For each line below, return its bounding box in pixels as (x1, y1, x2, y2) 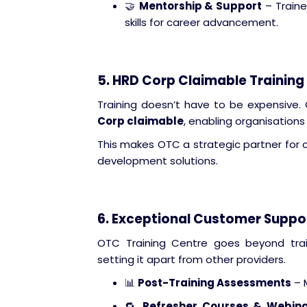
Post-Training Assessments (138, 275, 291, 290)
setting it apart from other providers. (97, 252, 286, 267)
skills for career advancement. (125, 15, 278, 29)
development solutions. (97, 153, 218, 168)
